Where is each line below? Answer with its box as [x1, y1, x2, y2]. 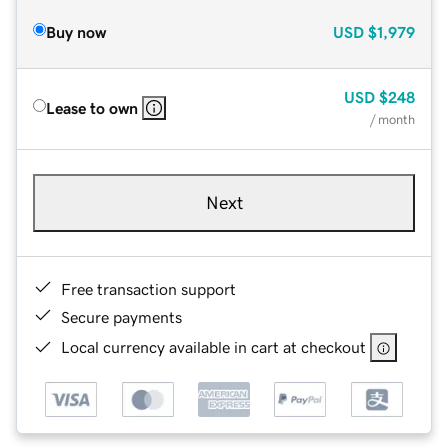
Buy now [46, 23, 106, 40]
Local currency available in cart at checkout [61, 338, 366, 355]
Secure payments [61, 308, 182, 325]
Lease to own [46, 99, 138, 116]
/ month [370, 112, 415, 126]
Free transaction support [61, 280, 236, 297]
